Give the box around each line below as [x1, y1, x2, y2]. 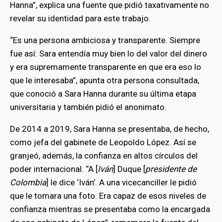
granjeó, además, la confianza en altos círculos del [10, 150, 198, 161]
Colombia [10, 177, 46, 187]
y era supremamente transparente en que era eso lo [10, 61, 201, 72]
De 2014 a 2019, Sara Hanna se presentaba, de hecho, [10, 123, 209, 134]
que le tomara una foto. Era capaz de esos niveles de [10, 190, 206, 201]
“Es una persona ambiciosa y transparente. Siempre [10, 35, 200, 45]
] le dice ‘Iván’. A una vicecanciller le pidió [46, 177, 197, 187]
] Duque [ [113, 164, 145, 174]
